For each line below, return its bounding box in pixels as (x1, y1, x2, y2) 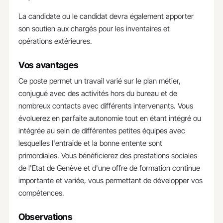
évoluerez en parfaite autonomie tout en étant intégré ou (18, 113, 201, 123)
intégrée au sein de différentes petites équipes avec (18, 125, 185, 135)
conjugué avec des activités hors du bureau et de (18, 88, 177, 98)
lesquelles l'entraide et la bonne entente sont (18, 138, 162, 148)
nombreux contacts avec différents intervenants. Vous (18, 101, 193, 111)
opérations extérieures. (18, 36, 92, 46)
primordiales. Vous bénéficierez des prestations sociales (18, 150, 197, 160)
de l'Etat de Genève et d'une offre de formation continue (18, 163, 200, 173)
